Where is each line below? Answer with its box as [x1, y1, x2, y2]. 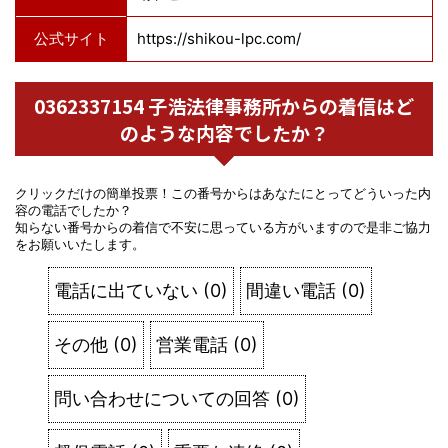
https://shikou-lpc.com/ [137, 29, 301, 49]
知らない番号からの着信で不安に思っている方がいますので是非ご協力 [15, 220, 431, 236]
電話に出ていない [54, 280, 198, 302]
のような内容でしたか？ [119, 119, 329, 147]
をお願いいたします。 [15, 237, 145, 253]
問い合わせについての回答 [54, 388, 270, 410]
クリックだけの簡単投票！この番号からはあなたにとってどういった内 [15, 186, 431, 202]
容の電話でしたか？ [15, 203, 132, 219]
